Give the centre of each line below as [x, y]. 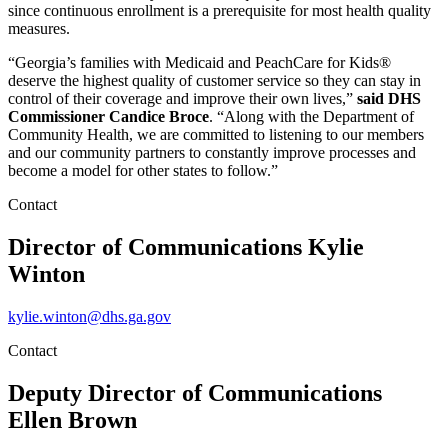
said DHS [389, 99]
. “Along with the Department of [311, 117]
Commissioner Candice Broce [108, 117]
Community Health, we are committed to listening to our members [216, 135]
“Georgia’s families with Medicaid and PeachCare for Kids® [199, 63]
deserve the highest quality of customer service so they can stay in [214, 81]
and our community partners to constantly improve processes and [212, 153]
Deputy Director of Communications [195, 392]
